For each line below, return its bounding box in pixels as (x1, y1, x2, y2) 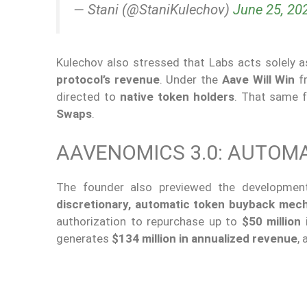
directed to (56, 90, 120, 104)
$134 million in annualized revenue (112, 231, 297, 245)
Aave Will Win (221, 73, 295, 87)
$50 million (241, 214, 302, 228)
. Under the (159, 73, 222, 87)
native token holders (119, 90, 234, 104)
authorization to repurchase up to (56, 214, 242, 228)
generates (56, 231, 112, 245)
